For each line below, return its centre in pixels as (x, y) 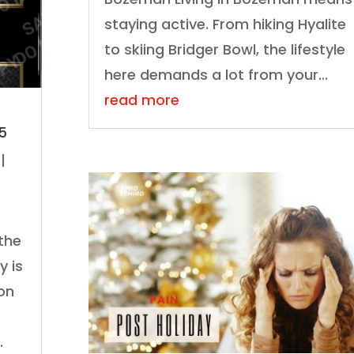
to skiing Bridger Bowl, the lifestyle (224, 50)
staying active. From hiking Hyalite (225, 24)
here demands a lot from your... (216, 75)
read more (141, 100)
